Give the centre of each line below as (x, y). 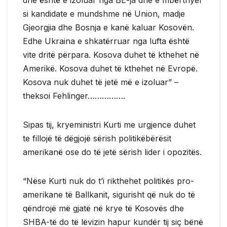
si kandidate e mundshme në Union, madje (104, 13)
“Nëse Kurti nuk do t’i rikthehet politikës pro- (108, 181)
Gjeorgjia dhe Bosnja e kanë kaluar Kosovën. (108, 27)
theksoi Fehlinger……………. (74, 96)
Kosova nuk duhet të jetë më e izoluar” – (101, 82)
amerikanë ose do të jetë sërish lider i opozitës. (112, 152)
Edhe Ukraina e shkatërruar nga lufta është (106, 41)
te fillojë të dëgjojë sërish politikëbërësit (97, 138)
